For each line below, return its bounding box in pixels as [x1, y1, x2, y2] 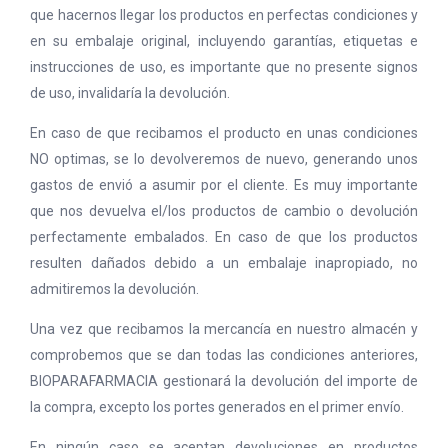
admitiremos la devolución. [30, 281, 199, 297]
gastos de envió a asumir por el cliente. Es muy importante [30, 177, 418, 193]
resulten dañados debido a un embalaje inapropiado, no [30, 255, 418, 271]
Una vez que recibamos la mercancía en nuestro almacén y [30, 321, 418, 337]
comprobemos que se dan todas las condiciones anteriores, [30, 347, 418, 363]
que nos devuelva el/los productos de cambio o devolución [30, 203, 418, 219]
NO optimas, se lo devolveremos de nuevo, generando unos [30, 151, 418, 167]
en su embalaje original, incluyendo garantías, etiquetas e [30, 33, 418, 49]
